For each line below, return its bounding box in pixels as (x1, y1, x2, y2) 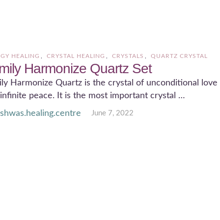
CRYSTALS (112, 53, 144, 59)
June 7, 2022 (91, 110, 134, 117)
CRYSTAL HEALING (47, 53, 106, 59)
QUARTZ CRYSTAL (151, 53, 208, 59)
